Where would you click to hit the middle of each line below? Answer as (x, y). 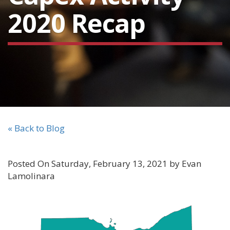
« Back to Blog (36, 128)
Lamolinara (31, 176)
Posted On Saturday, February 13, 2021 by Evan (104, 163)
